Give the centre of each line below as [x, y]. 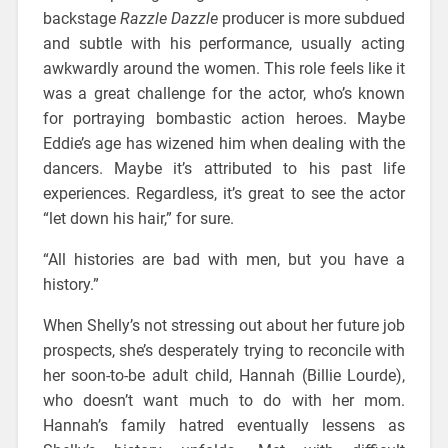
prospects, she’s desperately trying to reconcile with [224, 350]
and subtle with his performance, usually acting [224, 43]
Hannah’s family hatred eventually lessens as [224, 425]
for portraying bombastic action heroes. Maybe [224, 118]
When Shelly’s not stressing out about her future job [224, 325]
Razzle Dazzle [168, 18]
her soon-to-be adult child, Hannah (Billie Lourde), [224, 375]
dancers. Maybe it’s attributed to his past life [224, 168]
